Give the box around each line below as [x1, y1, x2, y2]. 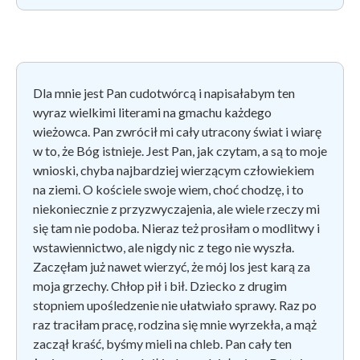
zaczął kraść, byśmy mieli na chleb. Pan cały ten [33, 335, 292, 351]
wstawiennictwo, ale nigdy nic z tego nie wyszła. [33, 239, 294, 255]
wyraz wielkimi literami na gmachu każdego [33, 104, 272, 120]
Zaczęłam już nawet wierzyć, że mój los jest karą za [33, 258, 310, 274]
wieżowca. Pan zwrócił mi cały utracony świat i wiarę [33, 123, 321, 139]
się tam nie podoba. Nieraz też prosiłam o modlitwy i [33, 219, 320, 235]
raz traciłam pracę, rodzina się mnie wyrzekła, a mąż [33, 316, 317, 332]
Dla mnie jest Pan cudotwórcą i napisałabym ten [33, 84, 295, 100]
